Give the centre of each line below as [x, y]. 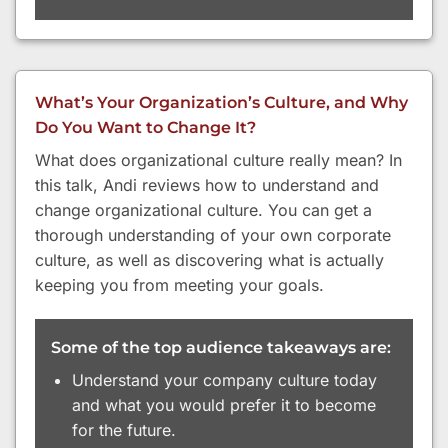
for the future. [123, 430]
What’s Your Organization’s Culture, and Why [221, 103]
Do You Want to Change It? [145, 128]
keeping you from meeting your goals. [179, 285]
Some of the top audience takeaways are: [221, 348]
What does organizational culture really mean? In [218, 160]
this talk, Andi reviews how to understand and [207, 185]
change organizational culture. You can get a [203, 210]
